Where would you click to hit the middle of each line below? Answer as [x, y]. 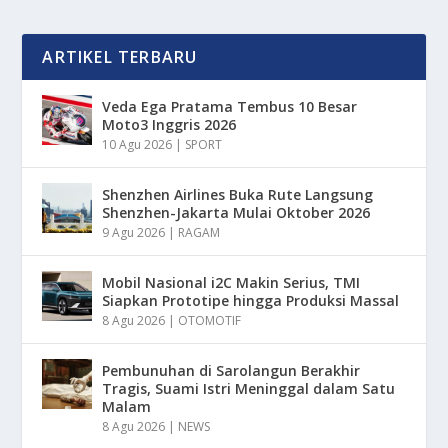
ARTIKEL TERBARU [120, 57]
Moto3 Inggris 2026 [169, 125]
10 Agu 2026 [137, 145]
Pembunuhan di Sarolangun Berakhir [231, 371]
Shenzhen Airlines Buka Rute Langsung [238, 195]
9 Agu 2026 [134, 233]
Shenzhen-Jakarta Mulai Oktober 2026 [236, 213]
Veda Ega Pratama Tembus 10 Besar [230, 107]
